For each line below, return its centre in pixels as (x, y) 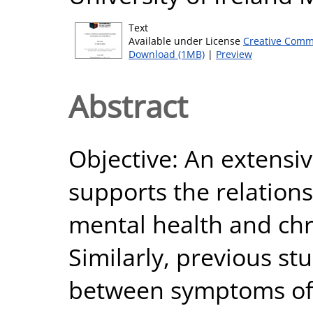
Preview (234, 54)
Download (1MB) (167, 54)
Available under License (186, 41)
